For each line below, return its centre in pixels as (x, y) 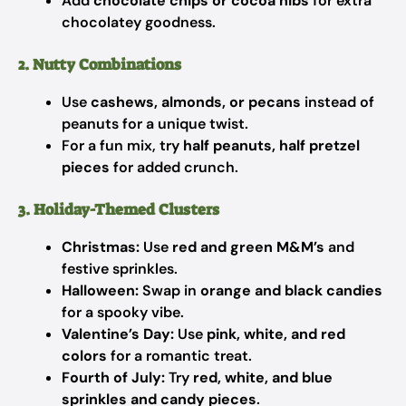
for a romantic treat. (179, 356)
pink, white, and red (276, 334)
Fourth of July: (113, 377)
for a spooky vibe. (123, 312)
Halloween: (100, 290)
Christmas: (101, 247)
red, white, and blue (263, 377)
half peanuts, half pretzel (271, 145)
